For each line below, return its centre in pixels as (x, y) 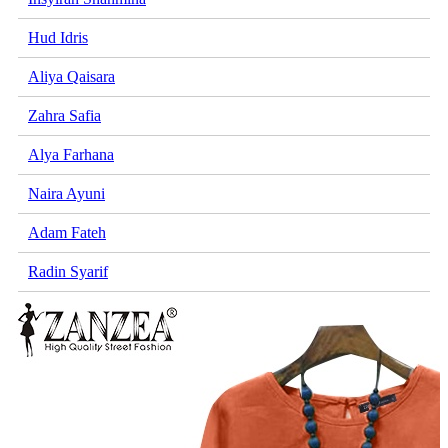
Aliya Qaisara (71, 77)
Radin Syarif (68, 272)
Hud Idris (58, 38)
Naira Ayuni (66, 194)
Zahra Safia (64, 116)
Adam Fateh (67, 233)
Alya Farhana (71, 155)
